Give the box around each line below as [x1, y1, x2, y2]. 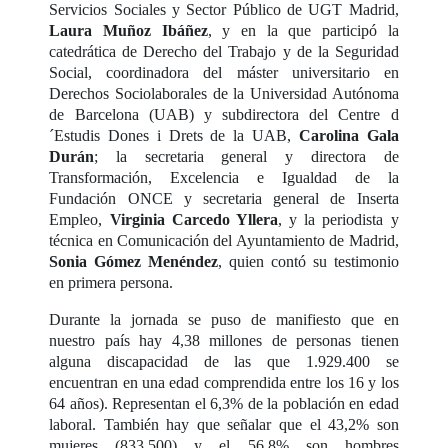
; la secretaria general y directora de [94, 147, 399, 165]
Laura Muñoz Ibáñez [49, 21, 208, 39]
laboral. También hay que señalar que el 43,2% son [49, 415, 399, 433]
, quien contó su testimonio [218, 252, 399, 270]
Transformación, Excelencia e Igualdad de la [49, 168, 399, 186]
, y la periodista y [277, 210, 399, 228]
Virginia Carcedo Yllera [109, 210, 278, 228]
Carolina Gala [298, 126, 399, 144]
